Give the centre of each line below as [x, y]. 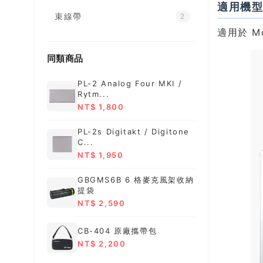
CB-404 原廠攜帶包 [117, 230]
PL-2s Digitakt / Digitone [134, 132]
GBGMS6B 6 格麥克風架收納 [136, 180]
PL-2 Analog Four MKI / [130, 84]
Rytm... [94, 94]
